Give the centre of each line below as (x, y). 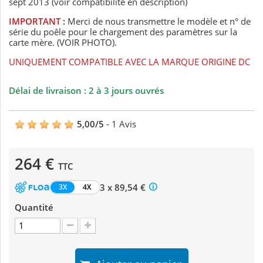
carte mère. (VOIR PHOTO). (63, 43)
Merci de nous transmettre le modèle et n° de (158, 21)
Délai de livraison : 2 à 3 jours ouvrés (86, 91)
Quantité (34, 208)
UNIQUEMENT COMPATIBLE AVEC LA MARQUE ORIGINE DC (129, 62)
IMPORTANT (35, 21)
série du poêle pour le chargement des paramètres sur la (123, 32)
